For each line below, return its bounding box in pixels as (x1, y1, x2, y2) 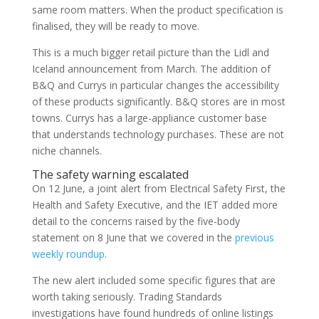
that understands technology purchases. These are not (31, 127, 284, 141)
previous (234, 231, 274, 244)
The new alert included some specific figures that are (31, 273, 276, 287)
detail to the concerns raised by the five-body (31, 214, 240, 228)
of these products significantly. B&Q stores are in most (31, 95, 286, 108)
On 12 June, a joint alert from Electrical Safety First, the (31, 182, 286, 195)
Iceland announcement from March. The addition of (31, 62, 271, 75)
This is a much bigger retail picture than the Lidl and (31, 46, 269, 59)
